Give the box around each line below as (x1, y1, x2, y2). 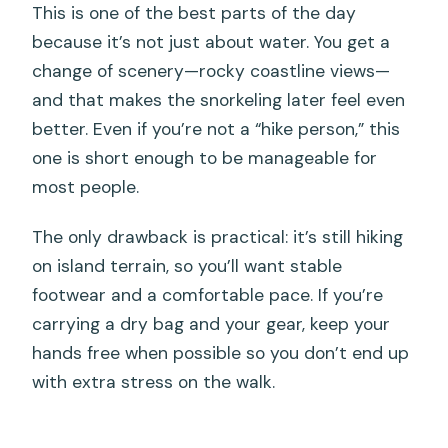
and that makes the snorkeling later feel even (32, 89, 406, 112)
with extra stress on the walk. (32, 371, 276, 394)
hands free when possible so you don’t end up (32, 342, 410, 365)
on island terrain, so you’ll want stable (32, 255, 343, 278)
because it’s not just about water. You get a (32, 31, 391, 54)
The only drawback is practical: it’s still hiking (32, 226, 404, 249)
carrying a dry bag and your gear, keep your (32, 313, 391, 336)
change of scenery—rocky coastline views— (32, 60, 391, 83)
